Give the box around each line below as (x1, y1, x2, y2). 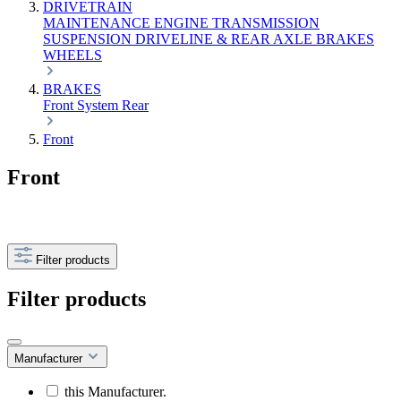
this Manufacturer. (64, 383, 166, 399)
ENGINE (154, 15, 212, 30)
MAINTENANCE (43, 15, 154, 30)
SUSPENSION (43, 31, 135, 47)
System (77, 98, 122, 113)
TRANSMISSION (212, 15, 320, 30)
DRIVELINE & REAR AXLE (135, 31, 316, 47)
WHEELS (43, 47, 102, 63)
